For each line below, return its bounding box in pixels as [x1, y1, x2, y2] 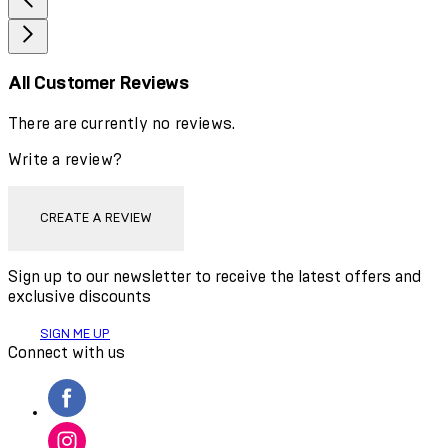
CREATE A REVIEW [40, 212, 152, 226]
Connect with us [8, 345, 125, 362]
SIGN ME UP [40, 328, 110, 342]
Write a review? [8, 152, 122, 169]
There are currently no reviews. [8, 116, 236, 133]
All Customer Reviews [8, 74, 189, 94]
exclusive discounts [8, 289, 151, 306]
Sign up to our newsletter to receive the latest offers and [8, 269, 421, 286]
